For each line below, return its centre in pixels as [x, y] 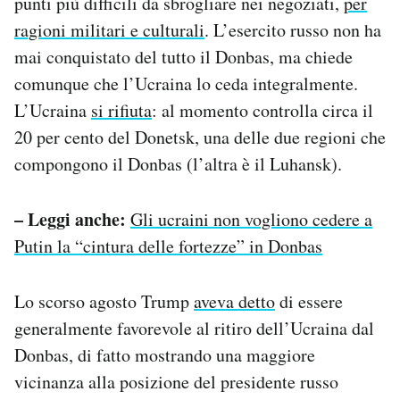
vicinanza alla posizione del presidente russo [176, 381]
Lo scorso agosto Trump [104, 301]
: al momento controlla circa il [262, 110]
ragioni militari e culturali [109, 29]
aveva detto [234, 301]
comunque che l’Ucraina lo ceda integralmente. [186, 83]
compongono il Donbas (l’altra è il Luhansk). [178, 163]
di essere [309, 301]
